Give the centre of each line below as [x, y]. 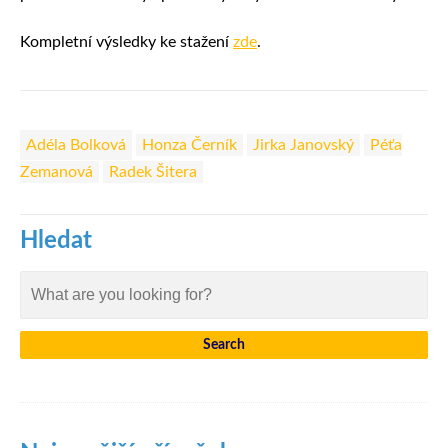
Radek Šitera [153, 171]
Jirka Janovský [303, 144]
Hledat [56, 240]
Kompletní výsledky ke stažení [126, 42]
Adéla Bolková [76, 144]
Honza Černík [189, 144]
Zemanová [56, 171]
